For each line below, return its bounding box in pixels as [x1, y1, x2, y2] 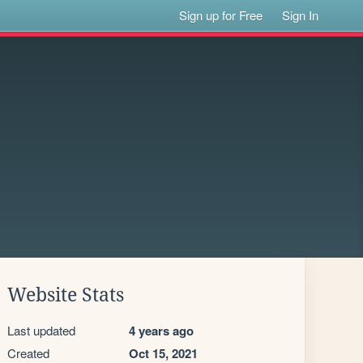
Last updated [7, 322, 75, 339]
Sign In [282, 6, 319, 23]
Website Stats [7, 284, 124, 305]
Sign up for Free [179, 6, 263, 23]
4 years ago [129, 322, 194, 340]
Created [7, 344, 49, 361]
